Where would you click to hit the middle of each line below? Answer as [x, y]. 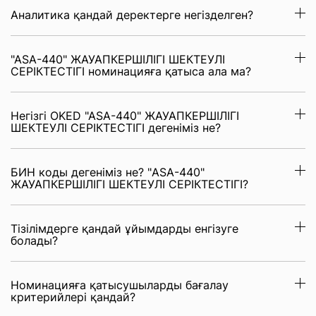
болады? [34, 241]
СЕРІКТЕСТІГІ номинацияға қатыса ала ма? [131, 71]
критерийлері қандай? [73, 297]
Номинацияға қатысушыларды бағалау [120, 285]
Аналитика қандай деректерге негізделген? [132, 15]
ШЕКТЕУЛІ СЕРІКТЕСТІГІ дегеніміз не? [116, 128]
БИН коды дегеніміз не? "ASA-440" [108, 172]
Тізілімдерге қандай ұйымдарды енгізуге [124, 229]
